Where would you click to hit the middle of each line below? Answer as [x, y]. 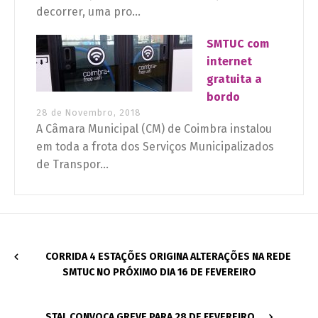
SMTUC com [238, 44]
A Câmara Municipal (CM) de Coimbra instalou [154, 129]
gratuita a [234, 79]
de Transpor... [72, 165]
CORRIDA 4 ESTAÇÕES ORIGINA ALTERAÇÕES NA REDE [168, 257]
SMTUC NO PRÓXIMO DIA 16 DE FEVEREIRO [159, 273]
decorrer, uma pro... [88, 12]
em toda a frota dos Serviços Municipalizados [155, 147]
